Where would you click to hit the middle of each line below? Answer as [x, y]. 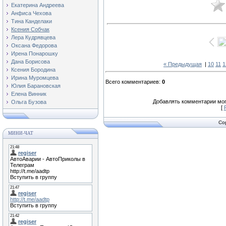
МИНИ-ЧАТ [21, 133]
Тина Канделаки [32, 21]
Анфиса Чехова [31, 13]
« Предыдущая [183, 64]
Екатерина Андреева [38, 5]
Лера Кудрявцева [33, 37]
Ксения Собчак [30, 29]
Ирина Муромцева [35, 77]
